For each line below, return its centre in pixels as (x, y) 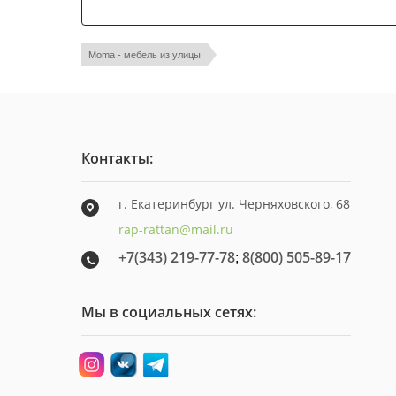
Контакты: (117, 158)
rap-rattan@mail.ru (176, 229)
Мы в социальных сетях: (169, 312)
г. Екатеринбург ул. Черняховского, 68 (234, 204)
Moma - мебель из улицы (145, 55)
